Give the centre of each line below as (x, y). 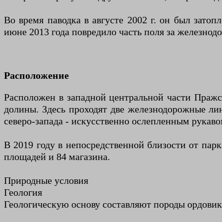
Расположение (36, 76)
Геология (23, 193)
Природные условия (46, 181)
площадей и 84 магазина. (57, 157)
